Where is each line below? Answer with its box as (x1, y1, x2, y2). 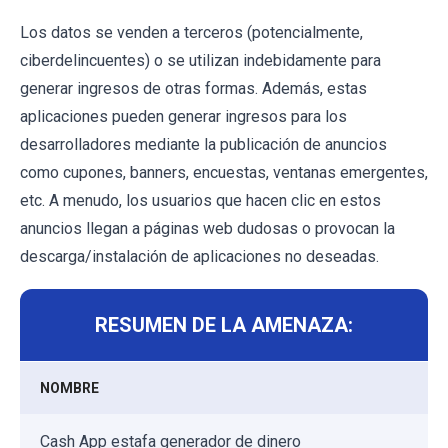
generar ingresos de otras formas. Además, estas (20, 79, 367, 99)
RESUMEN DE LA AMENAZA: (95, 313, 353, 338)
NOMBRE (40, 380, 99, 397)
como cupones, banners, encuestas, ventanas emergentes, (20, 163, 428, 183)
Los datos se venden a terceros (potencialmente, (20, 23, 363, 43)
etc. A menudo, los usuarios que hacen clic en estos (20, 191, 381, 211)
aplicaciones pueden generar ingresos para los (20, 107, 347, 127)
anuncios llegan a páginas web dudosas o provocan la (20, 219, 395, 239)
